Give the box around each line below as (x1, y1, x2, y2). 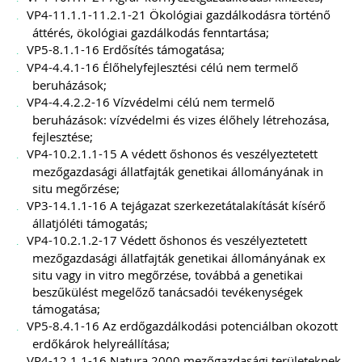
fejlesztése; (32, 128, 93, 145)
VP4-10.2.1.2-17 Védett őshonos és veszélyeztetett (27, 232, 307, 248)
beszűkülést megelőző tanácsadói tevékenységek (32, 284, 303, 300)
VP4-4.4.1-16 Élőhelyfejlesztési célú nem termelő (27, 59, 298, 75)
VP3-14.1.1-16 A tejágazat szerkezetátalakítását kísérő (27, 197, 326, 213)
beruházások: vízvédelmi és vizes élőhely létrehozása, (32, 112, 330, 128)
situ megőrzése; (32, 180, 120, 196)
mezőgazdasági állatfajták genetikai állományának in (32, 163, 323, 179)
